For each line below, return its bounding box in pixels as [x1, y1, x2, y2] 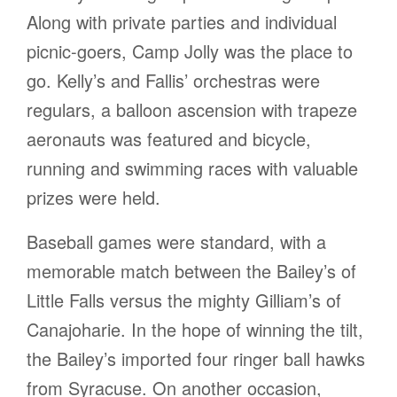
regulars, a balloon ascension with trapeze [27, 97, 357, 123]
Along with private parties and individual [27, 9, 337, 35]
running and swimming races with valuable [27, 155, 358, 182]
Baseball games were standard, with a [27, 229, 326, 255]
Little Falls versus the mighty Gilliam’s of [27, 287, 341, 314]
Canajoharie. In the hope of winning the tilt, [27, 316, 363, 343]
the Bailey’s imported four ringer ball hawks [27, 346, 365, 372]
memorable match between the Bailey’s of [27, 258, 356, 284]
